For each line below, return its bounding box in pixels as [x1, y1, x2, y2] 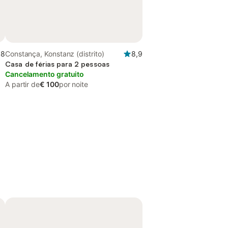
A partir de [5, 80, 40, 89]
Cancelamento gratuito [5, 70, 84, 78]
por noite [59, 80, 88, 89]
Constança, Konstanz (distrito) [5, 49, 104, 58]
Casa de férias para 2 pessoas [5, 60, 110, 68]
